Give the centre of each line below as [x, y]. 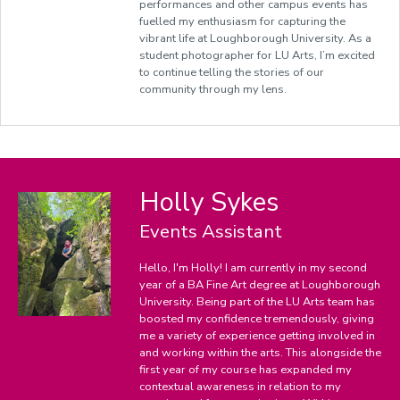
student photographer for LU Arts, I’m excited [258, 55]
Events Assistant [211, 231]
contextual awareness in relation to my [241, 387]
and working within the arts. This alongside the [261, 353]
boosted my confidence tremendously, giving [257, 319]
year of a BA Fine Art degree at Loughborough [260, 285]
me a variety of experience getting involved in [258, 336]
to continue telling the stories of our [232, 72]
